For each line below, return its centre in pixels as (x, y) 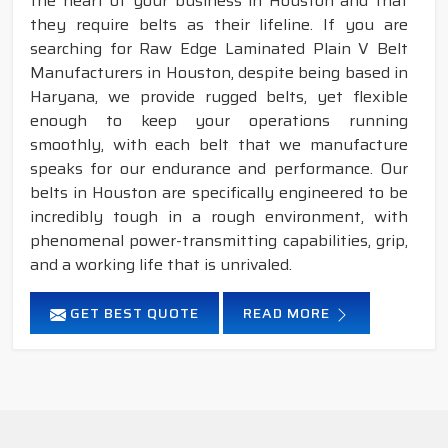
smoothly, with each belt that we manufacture (219, 145)
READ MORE (288, 313)
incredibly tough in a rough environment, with (219, 217)
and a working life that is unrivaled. (161, 265)
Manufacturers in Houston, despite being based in (219, 73)
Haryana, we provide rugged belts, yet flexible (219, 97)
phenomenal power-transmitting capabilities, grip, (219, 241)
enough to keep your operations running (219, 121)
